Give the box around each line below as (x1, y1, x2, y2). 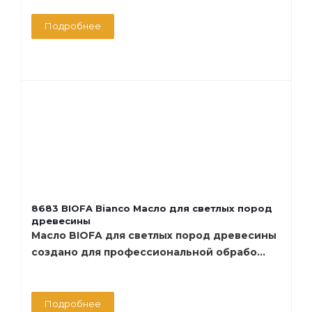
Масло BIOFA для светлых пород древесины (31, 228, 276, 242)
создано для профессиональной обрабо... (31, 245, 265, 258)
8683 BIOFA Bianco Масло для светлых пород (31, 202, 272, 214)
